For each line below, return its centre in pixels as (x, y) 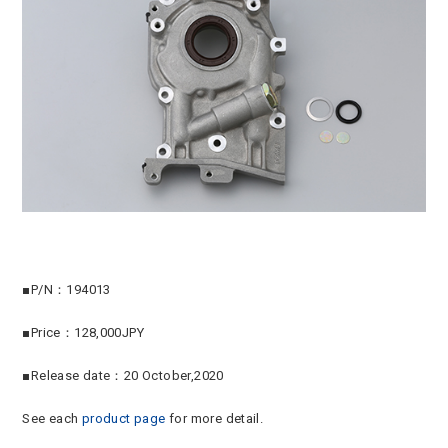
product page (123, 418)
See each (52, 418)
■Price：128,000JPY (83, 332)
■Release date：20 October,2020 (123, 375)
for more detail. (214, 418)
